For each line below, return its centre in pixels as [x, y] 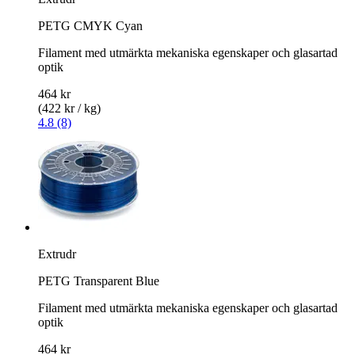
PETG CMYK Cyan [90, 25]
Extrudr [57, 254]
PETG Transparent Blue [99, 281]
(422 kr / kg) [69, 108]
